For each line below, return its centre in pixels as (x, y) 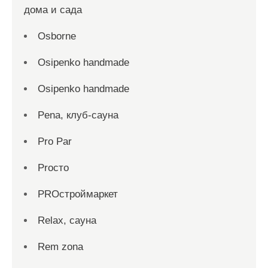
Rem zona (60, 247)
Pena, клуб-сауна (78, 115)
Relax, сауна (67, 220)
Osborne (57, 36)
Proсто (53, 168)
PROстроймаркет (78, 194)
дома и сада (53, 10)
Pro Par (55, 141)
